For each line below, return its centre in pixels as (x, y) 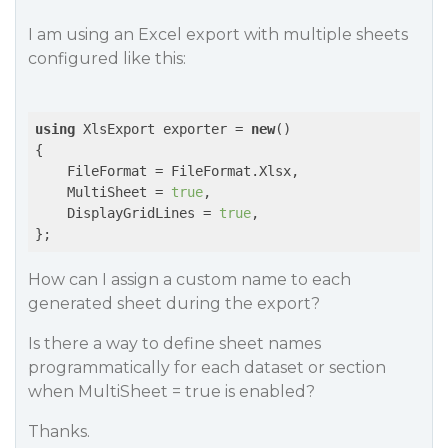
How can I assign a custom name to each (189, 279)
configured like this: (107, 58)
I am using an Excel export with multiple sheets (218, 34)
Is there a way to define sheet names (174, 343)
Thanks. (59, 431)
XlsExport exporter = (163, 129)
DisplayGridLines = (127, 213)
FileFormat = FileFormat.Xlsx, (167, 171)
